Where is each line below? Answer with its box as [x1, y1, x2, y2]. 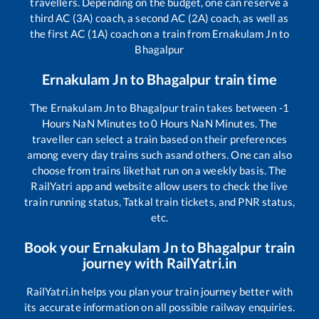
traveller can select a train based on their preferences [31, 132, 288, 145]
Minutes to [94, 116, 152, 130]
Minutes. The [212, 116, 278, 130]
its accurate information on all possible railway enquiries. [24, 300, 295, 313]
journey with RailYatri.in [82, 253, 237, 271]
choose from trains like [32, 163, 141, 177]
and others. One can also [175, 147, 293, 161]
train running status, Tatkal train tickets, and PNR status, [24, 194, 295, 208]
